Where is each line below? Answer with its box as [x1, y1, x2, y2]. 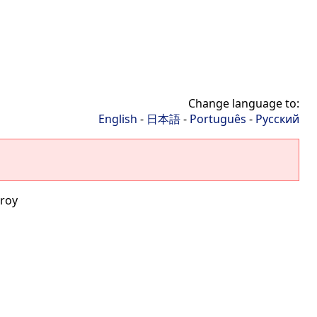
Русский [255, 111, 299, 127]
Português [190, 111, 246, 127]
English [98, 111, 137, 127]
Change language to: [188, 96, 299, 111]
